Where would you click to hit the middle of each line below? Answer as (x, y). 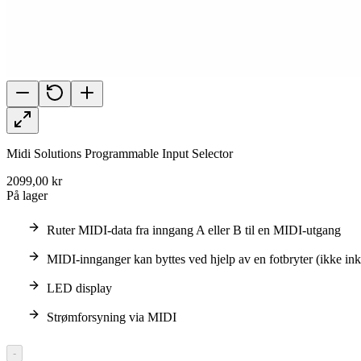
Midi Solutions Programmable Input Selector (120, 154)
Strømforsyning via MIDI (112, 317)
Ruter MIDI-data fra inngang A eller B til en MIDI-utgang (194, 230)
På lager (27, 195)
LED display (79, 288)
